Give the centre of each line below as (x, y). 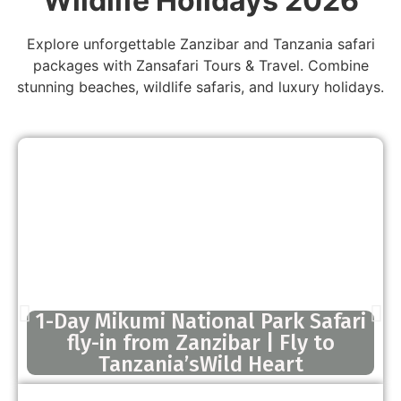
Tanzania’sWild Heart (200, 364)
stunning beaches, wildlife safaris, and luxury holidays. (200, 87)
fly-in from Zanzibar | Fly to (200, 342)
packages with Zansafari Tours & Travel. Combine (200, 66)
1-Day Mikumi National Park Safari (200, 321)
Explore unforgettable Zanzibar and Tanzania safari (200, 44)
